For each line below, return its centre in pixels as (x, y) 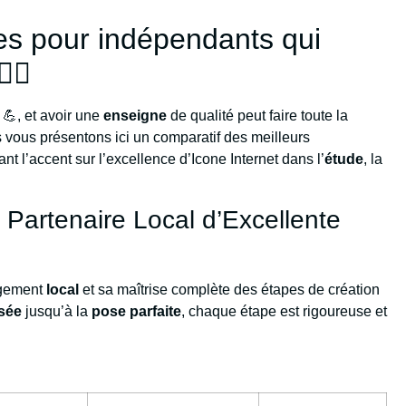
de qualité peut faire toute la (258, 116)
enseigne (135, 116)
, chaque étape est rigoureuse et (285, 312)
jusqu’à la (57, 312)
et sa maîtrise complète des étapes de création (230, 290)
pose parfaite (137, 312)
